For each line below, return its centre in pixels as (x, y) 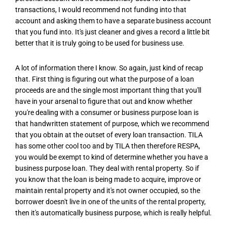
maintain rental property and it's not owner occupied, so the (108, 191)
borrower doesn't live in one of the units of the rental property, (110, 202)
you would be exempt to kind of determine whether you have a (112, 157)
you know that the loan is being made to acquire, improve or (108, 180)
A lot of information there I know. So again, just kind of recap (109, 68)
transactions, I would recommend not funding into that (101, 9)
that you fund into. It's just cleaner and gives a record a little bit (112, 32)
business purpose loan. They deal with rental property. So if (107, 168)
